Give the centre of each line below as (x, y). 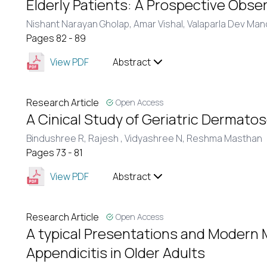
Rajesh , (106, 138)
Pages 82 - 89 (56, 38)
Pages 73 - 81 (55, 153)
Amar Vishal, (160, 24)
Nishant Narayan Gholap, (80, 24)
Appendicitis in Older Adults (116, 252)
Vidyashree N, (156, 138)
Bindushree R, (57, 138)
